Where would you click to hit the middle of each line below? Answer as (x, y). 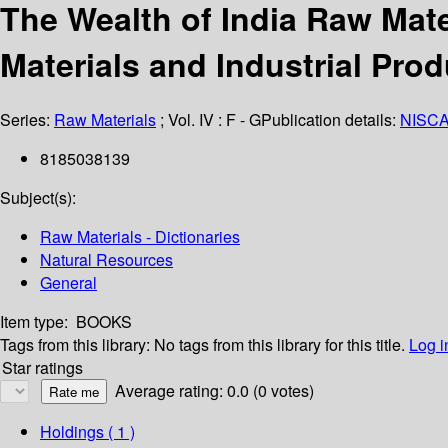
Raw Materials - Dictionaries (140, 237)
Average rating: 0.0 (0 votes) (214, 391)
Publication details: (330, 120)
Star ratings (42, 368)
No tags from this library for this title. (279, 345)
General (68, 283)
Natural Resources (106, 260)
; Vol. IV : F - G (208, 120)
